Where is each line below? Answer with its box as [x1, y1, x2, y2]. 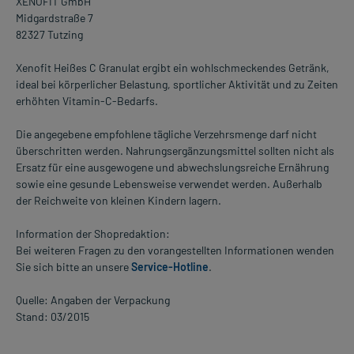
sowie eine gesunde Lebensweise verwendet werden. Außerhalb [16, 177, 322, 191]
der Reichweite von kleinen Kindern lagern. [16, 194, 221, 208]
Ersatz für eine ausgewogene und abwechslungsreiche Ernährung [16, 160, 329, 175]
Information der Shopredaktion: [16, 227, 170, 241]
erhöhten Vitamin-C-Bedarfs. [16, 94, 158, 108]
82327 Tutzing [16, 28, 83, 42]
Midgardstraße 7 [16, 11, 93, 25]
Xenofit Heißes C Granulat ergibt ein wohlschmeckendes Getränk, [16, 61, 330, 75]
